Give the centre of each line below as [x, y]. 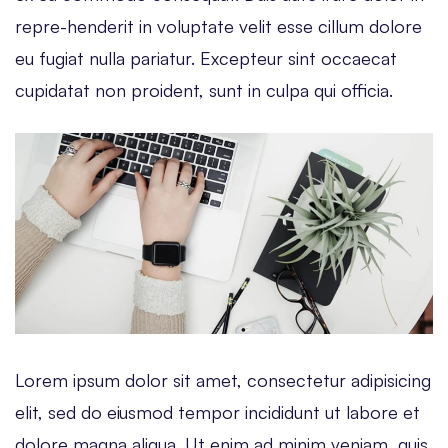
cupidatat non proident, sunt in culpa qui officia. [204, 89]
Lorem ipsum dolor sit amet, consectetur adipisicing [223, 379]
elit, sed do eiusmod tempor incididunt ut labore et [217, 411]
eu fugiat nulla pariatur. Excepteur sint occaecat [206, 57]
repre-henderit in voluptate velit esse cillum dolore [218, 25]
